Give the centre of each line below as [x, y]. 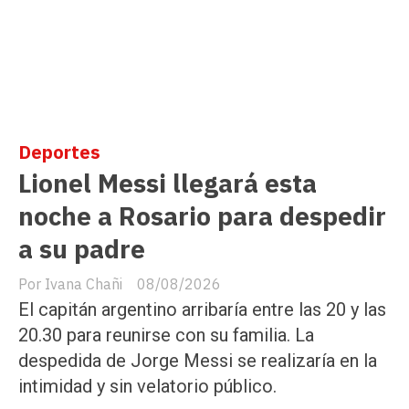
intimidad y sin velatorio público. [147, 386]
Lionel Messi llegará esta [168, 184]
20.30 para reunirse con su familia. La [166, 335]
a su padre [82, 249]
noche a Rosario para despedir [202, 216]
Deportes [59, 152]
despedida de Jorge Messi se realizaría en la [198, 360]
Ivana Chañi [84, 284]
